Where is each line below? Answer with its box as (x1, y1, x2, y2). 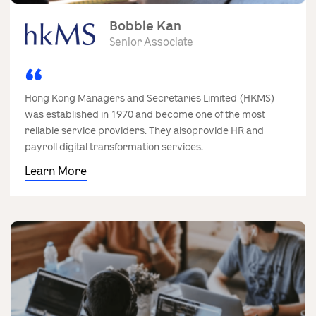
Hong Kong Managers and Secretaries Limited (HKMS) (25, 91, 275, 105)
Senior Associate (109, 35, 193, 50)
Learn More (25, 163, 87, 178)
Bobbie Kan (109, 18, 181, 35)
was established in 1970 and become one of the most (25, 107, 265, 121)
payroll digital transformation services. (25, 140, 203, 154)
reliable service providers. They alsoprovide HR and (25, 123, 264, 138)
